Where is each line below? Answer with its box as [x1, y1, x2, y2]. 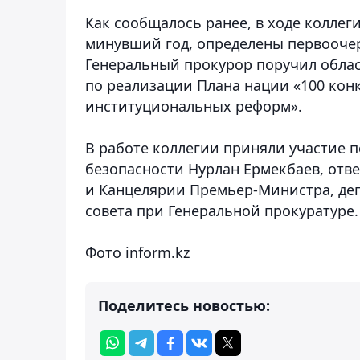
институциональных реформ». [85, 96, 302, 116]
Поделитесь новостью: [98, 295, 270, 315]
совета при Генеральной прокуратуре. [85, 200, 358, 220]
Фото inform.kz [85, 242, 190, 262]
